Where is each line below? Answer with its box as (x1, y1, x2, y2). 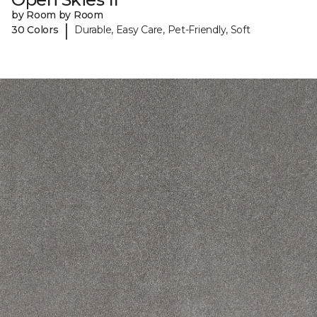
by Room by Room (11, 8, 103, 21)
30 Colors (11, 23, 59, 37)
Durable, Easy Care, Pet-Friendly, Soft (74, 23, 250, 37)
